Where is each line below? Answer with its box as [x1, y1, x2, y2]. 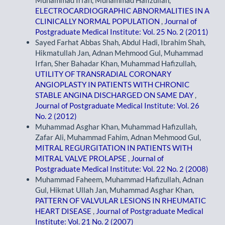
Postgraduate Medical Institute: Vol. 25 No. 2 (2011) [35, 27, 208, 37]
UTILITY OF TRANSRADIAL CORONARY [35, 69, 171, 79]
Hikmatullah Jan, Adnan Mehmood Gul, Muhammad [35, 48, 203, 58]
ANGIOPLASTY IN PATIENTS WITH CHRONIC [35, 80, 189, 89]
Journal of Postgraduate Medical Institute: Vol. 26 [35, 101, 199, 110]
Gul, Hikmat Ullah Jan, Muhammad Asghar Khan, [35, 185, 194, 195]
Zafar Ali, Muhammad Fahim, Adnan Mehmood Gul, [35, 133, 201, 142]
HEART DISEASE [35, 206, 93, 216]
